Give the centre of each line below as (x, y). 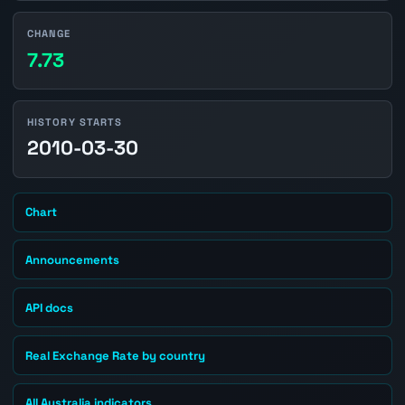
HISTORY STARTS (75, 122)
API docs (50, 307)
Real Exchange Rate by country (116, 355)
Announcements (73, 259)
